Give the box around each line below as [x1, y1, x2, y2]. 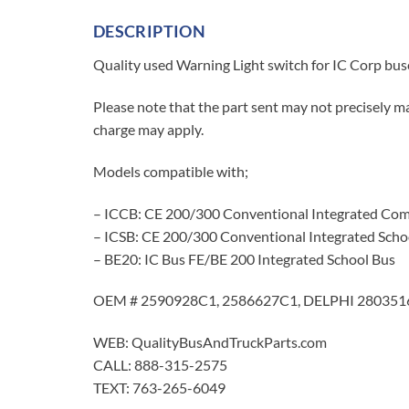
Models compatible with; [93, 162, 248, 180]
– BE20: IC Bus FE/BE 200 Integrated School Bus [93, 249, 395, 267]
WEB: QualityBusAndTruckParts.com [93, 333, 327, 351]
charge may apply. [93, 120, 204, 138]
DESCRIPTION [93, 21, 205, 42]
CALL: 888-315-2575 [93, 356, 227, 374]
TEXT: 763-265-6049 [93, 379, 225, 397]
